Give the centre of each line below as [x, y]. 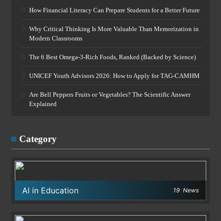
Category [38, 139]
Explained [43, 104]
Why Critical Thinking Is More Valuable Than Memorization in [114, 29]
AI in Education [50, 191]
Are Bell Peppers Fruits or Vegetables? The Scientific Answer [110, 95]
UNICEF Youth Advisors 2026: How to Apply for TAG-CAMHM [114, 76]
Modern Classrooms [56, 38]
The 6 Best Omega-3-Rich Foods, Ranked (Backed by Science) [112, 57]
